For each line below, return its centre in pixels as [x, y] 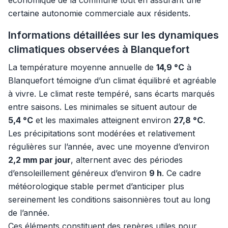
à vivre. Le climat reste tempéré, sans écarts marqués [111, 94]
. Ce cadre [181, 173]
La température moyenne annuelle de [82, 67]
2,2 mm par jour [39, 160]
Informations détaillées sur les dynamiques [113, 35]
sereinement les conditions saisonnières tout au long [109, 199]
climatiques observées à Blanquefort [99, 49]
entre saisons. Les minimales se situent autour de [103, 107]
